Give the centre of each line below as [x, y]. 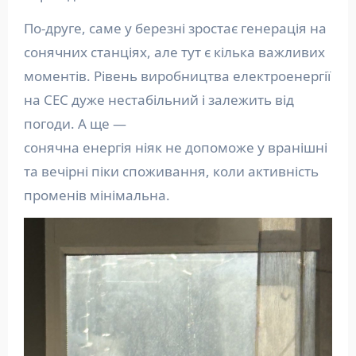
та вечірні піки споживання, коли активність [171, 171]
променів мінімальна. [98, 195]
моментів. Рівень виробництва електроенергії [177, 75]
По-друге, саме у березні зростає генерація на [175, 28]
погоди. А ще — [75, 123]
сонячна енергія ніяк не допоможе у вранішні [175, 147]
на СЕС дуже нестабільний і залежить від [159, 99]
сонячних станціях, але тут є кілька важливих [174, 52]
